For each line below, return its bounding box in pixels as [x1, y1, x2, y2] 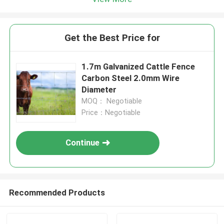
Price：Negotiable [81, 108, 141, 117]
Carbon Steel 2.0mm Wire [81, 73, 180, 83]
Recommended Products [8, 187, 105, 197]
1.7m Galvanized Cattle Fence [81, 61, 195, 72]
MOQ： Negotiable [81, 97, 142, 105]
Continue [65, 137, 100, 148]
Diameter [81, 84, 117, 95]
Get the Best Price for [64, 32, 160, 44]
